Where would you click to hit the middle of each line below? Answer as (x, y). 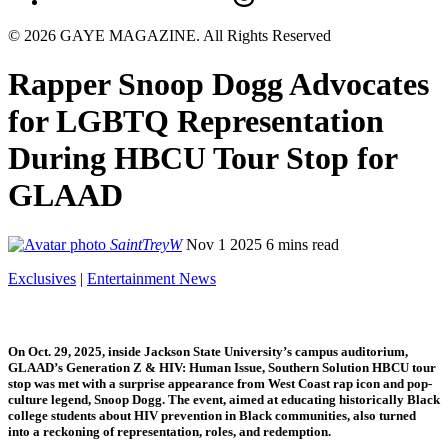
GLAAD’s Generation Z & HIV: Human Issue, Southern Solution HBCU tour (222, 368)
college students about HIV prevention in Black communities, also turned (212, 416)
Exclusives (42, 278)
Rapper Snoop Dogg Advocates (218, 84)
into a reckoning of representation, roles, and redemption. (169, 432)
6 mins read (302, 244)
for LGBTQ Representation (196, 121)
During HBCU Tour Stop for (202, 158)
